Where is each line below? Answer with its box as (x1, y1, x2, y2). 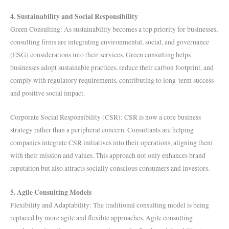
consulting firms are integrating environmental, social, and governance (10, 37, 209, 47)
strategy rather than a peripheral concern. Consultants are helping (10, 125, 194, 134)
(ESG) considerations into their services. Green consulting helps (10, 50, 191, 59)
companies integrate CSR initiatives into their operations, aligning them (10, 138, 213, 147)
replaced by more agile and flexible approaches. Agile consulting (10, 213, 193, 222)
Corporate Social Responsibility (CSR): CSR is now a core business (10, 112, 201, 122)
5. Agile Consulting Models (10, 187, 91, 197)
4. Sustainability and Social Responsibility (10, 11, 138, 21)
